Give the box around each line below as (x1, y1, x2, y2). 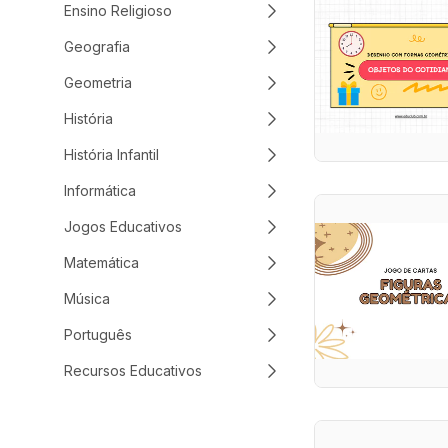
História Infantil (64, 146, 159, 163)
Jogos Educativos (64, 218, 182, 235)
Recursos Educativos (64, 362, 202, 379)
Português (64, 326, 132, 343)
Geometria (64, 74, 132, 91)
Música (64, 290, 110, 307)
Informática (64, 182, 136, 199)
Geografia (64, 38, 130, 55)
